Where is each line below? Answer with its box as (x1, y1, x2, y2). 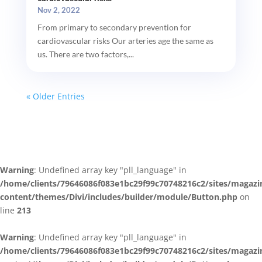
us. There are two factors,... (37, 49, 134, 59)
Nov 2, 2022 (37, 5, 80, 15)
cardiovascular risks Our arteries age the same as (37, 35, 213, 46)
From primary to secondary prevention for (37, 22, 191, 32)
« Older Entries (26, 90, 85, 102)
